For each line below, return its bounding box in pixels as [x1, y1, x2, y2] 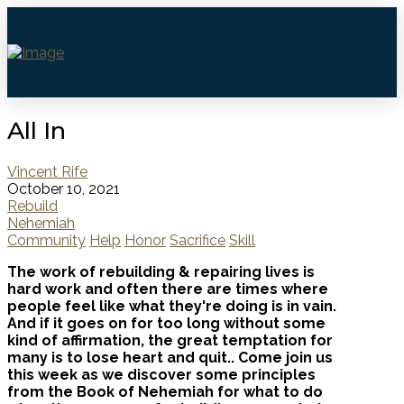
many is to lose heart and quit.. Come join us [7, 348, 333, 366]
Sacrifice [170, 231, 225, 249]
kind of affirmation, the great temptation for [7, 331, 333, 349]
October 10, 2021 [7, 179, 120, 197]
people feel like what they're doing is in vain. [7, 297, 336, 315]
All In [7, 115, 66, 145]
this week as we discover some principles [7, 365, 316, 383]
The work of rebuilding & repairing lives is [7, 262, 315, 280]
